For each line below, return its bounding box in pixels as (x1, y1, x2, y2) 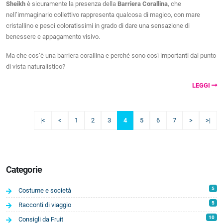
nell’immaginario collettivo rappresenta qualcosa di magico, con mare (6, 10, 200, 18)
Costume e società (18, 186, 71, 194)
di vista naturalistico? (6, 62, 65, 70)
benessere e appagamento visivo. (6, 32, 100, 40)
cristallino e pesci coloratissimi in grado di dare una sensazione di (6, 21, 190, 29)
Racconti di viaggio (18, 201, 71, 209)
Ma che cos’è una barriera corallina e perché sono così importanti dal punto (6, 51, 216, 59)
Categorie (6, 164, 42, 175)
